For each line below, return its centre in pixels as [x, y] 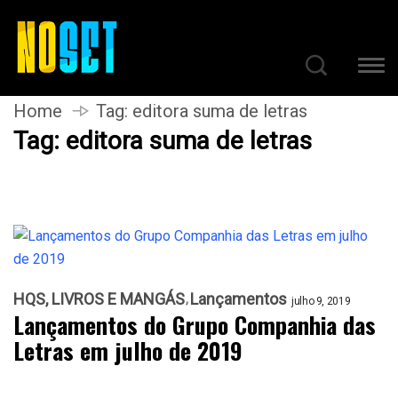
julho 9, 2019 [321, 301]
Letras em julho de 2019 [128, 350]
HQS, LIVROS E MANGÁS [99, 299]
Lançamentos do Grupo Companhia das [195, 325]
